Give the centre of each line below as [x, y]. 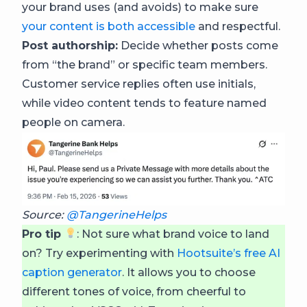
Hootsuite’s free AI [229, 253]
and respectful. [238, 26]
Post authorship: [70, 46]
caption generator [72, 272]
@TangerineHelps [116, 214]
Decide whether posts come [198, 46]
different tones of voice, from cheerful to [134, 291]
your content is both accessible [109, 26]
